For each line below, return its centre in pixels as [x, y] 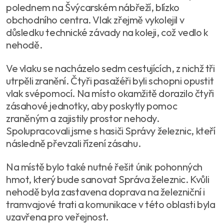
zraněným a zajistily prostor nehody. [83, 118]
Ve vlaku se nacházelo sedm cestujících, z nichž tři [110, 68]
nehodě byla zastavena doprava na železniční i [105, 192]
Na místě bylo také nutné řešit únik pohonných [104, 167]
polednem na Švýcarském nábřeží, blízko [93, 7]
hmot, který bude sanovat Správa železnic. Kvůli [108, 179]
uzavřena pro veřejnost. [57, 217]
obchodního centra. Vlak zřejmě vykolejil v [95, 20]
